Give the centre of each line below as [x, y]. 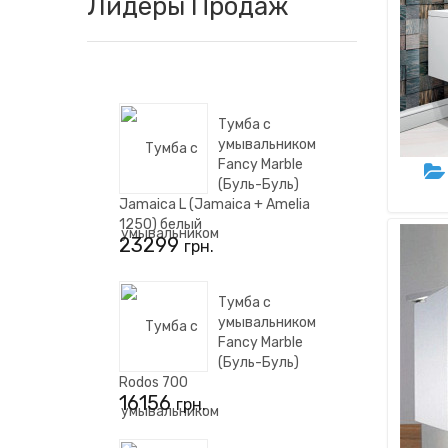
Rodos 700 [153, 382]
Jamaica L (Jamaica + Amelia [214, 204]
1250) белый [160, 224]
